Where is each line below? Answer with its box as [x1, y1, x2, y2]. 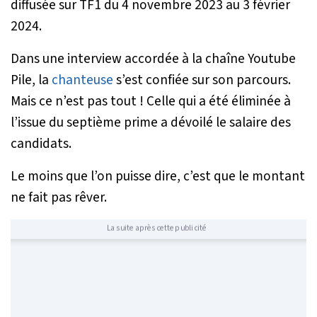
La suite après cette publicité [106, 221, 207, 234]
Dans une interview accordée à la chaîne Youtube [11, 48, 296, 69]
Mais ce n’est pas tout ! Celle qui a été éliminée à [11, 91, 291, 111]
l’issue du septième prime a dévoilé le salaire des [11, 112, 291, 132]
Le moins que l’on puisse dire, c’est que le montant [11, 166, 305, 186]
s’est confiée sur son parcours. [113, 69, 291, 90]
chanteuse [52, 69, 113, 90]
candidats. [11, 133, 71, 154]
